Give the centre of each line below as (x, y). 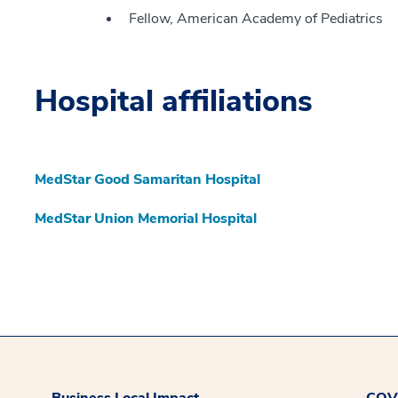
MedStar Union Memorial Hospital (146, 218)
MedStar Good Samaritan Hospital (147, 179)
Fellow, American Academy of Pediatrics (256, 18)
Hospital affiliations (174, 101)
